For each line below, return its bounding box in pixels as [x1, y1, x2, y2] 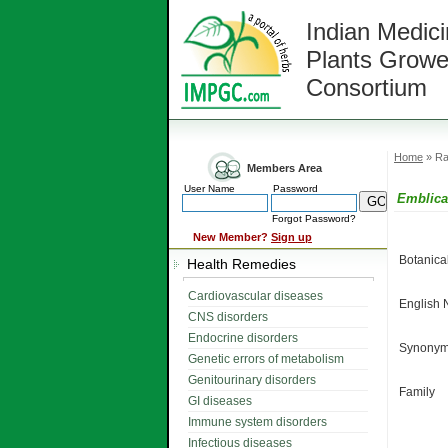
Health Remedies [179, 256, 296, 272]
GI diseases [188, 394, 252, 408]
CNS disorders [188, 310, 268, 324]
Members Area [247, 162, 322, 174]
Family [399, 385, 435, 399]
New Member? [193, 231, 268, 243]
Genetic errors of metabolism [188, 352, 344, 366]
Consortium [306, 74, 427, 101]
